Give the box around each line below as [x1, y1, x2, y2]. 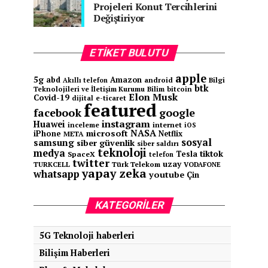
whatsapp [33, 167, 80, 181]
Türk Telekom [112, 160, 160, 169]
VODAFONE [184, 160, 221, 169]
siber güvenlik [77, 137, 135, 148]
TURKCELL [33, 160, 70, 169]
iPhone [33, 129, 61, 139]
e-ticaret [96, 93, 126, 102]
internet [153, 120, 182, 129]
